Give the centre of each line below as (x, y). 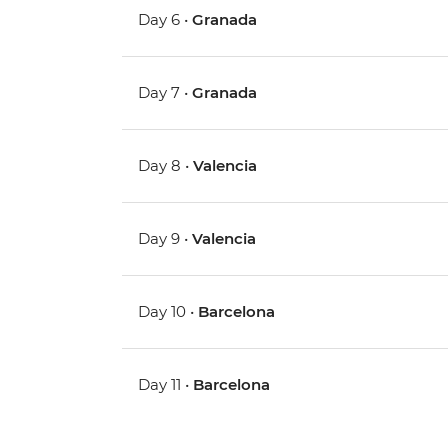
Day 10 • (168, 312)
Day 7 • (165, 93)
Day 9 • (165, 239)
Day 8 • (166, 166)
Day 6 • (165, 20)
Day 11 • (166, 385)
